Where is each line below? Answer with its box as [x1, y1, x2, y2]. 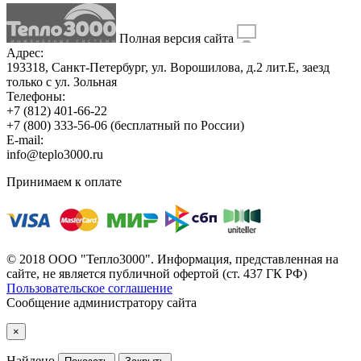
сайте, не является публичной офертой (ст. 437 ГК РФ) [6, 266, 307, 280]
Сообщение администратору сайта [6, 295, 197, 309]
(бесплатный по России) [107, 118, 244, 132]
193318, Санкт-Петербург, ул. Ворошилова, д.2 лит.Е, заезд [6, 60, 330, 74]
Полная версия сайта [119, 31, 237, 45]
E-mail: [6, 132, 44, 147]
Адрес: [6, 45, 44, 60]
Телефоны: [6, 89, 65, 103]
